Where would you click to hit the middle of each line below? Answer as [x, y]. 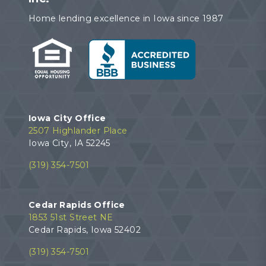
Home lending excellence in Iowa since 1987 [126, 18]
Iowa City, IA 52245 [69, 143]
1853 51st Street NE [71, 217]
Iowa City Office [67, 118]
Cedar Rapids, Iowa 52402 [84, 229]
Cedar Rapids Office [77, 205]
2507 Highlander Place [78, 130]
